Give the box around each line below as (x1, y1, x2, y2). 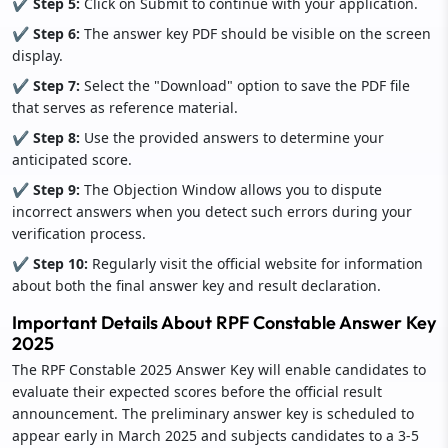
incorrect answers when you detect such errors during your (12, 201, 412, 221)
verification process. (12, 223, 146, 243)
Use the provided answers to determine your (84, 127, 384, 147)
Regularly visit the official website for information (92, 253, 423, 273)
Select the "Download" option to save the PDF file (84, 75, 410, 95)
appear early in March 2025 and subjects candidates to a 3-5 (12, 425, 419, 445)
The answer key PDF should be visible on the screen (84, 23, 431, 43)
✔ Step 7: (12, 75, 84, 95)
